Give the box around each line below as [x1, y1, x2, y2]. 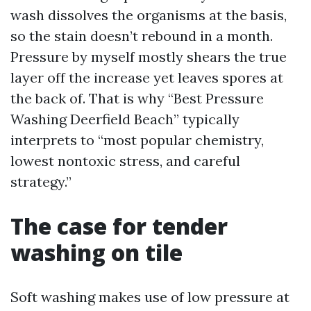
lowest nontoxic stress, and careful [10, 152, 240, 169]
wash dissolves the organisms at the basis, [10, 6, 287, 24]
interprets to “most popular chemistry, [10, 131, 264, 149]
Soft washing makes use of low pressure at [10, 288, 289, 305]
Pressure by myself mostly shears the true [10, 48, 287, 65]
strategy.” [10, 173, 72, 190]
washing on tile [10, 237, 183, 267]
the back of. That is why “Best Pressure [10, 90, 264, 107]
